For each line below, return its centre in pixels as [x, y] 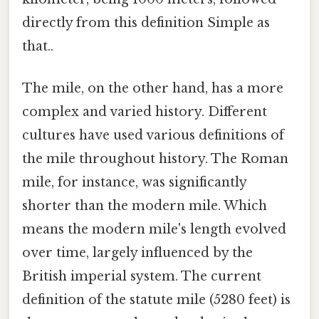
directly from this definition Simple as [146, 22]
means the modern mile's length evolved [154, 230]
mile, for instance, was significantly [134, 183]
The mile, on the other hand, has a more [153, 89]
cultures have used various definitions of [153, 136]
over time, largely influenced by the [137, 253]
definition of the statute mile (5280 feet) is [156, 300]
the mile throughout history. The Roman [155, 159]
